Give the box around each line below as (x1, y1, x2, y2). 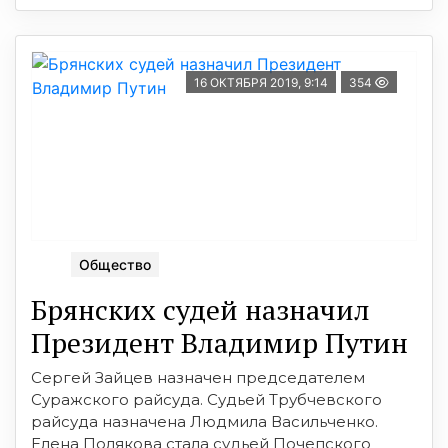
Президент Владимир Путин (31, 323, 408, 361)
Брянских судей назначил (31, 290, 370, 328)
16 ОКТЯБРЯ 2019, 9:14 (194, 74, 328, 90)
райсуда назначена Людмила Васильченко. (31, 411, 378, 431)
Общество (79, 255, 151, 273)
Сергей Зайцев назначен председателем (31, 367, 365, 387)
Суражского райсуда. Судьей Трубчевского (31, 389, 382, 409)
